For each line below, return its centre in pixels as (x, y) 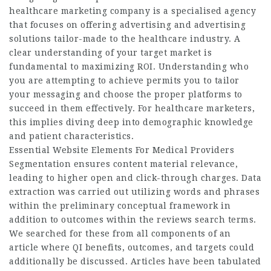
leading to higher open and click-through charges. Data (135, 178)
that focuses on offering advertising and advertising (127, 25)
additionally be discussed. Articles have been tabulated (135, 262)
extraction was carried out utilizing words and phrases (134, 192)
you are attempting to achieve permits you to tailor (124, 81)
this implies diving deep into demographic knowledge (131, 122)
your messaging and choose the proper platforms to (126, 95)
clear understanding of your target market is (110, 53)
